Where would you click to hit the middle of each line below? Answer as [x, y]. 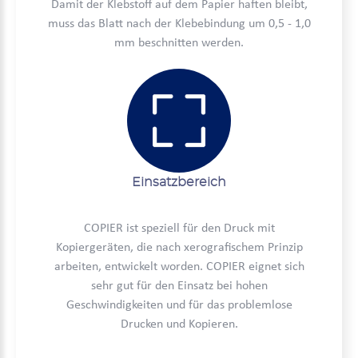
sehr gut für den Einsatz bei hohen [179, 286]
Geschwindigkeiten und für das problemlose [179, 305]
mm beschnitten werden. [179, 43]
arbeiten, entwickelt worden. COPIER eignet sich [179, 267]
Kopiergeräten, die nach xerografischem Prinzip [179, 248]
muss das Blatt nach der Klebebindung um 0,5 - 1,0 [179, 24]
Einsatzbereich [179, 182]
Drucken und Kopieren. [179, 324]
